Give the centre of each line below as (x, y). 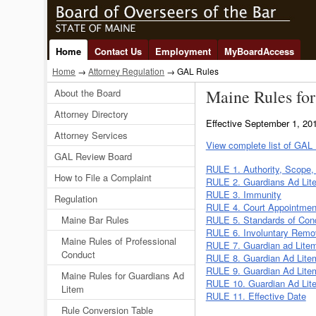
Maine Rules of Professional (119, 241)
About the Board (88, 93)
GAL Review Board (93, 156)
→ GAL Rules (192, 71)
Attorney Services (91, 135)
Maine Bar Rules (96, 220)
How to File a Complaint (103, 177)
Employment (183, 51)
